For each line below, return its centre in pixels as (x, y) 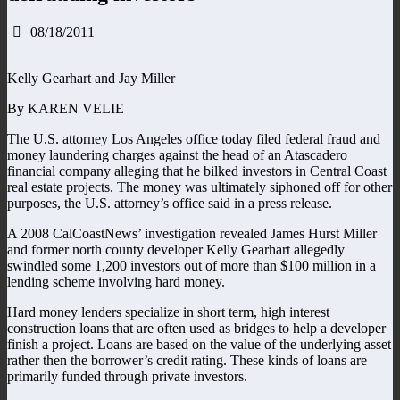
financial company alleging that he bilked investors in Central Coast (197, 171)
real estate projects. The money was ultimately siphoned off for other (200, 187)
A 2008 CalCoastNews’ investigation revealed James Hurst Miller (192, 233)
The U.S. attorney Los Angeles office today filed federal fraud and (194, 138)
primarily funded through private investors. (127, 376)
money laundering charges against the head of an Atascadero (177, 154)
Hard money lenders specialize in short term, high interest (168, 312)
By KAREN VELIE (66, 108)
